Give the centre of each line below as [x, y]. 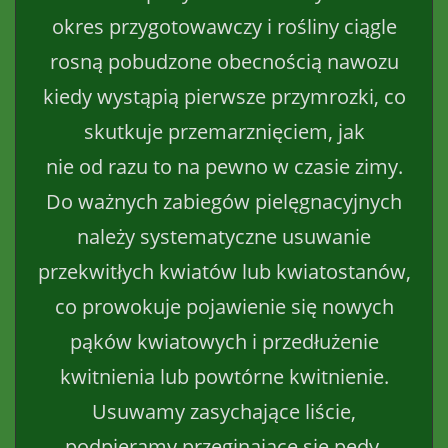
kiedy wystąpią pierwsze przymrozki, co [224, 96]
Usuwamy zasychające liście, [224, 411]
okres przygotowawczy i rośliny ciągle [224, 26]
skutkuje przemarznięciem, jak [224, 131]
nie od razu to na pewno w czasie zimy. [224, 166]
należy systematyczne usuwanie [224, 236]
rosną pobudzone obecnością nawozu [224, 61]
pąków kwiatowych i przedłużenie [224, 341]
